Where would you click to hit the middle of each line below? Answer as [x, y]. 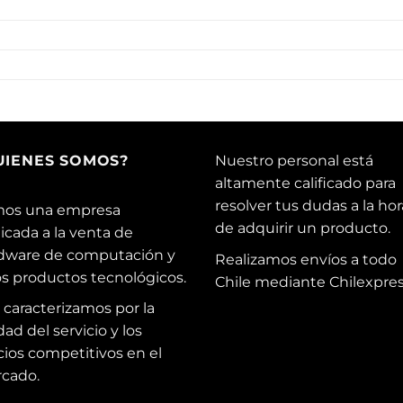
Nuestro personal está [294, 161]
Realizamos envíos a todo [306, 259]
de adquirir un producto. [303, 228]
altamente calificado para [305, 184]
